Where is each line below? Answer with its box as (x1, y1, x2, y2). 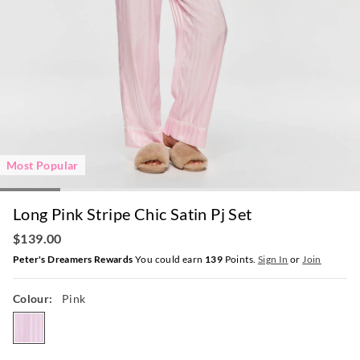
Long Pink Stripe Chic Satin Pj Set (13, 204, 252, 224)
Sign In (257, 253, 288, 266)
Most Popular (6, 158, 79, 173)
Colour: (13, 292, 55, 306)
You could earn (133, 253, 206, 266)
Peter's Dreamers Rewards (13, 253, 133, 266)
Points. (223, 253, 258, 266)
